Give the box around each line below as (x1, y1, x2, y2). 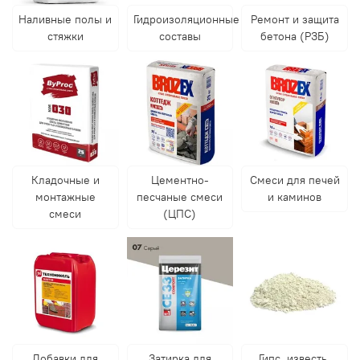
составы (158, 28, 201, 43)
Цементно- (150, 173, 209, 188)
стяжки (47, 28, 84, 43)
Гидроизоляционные (133, 11, 239, 27)
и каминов (268, 190, 322, 205)
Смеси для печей (249, 173, 340, 188)
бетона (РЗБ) (260, 28, 329, 43)
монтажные (35, 190, 96, 205)
